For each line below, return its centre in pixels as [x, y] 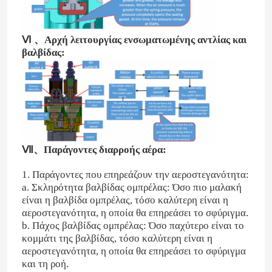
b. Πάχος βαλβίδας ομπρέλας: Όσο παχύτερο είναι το [133, 225]
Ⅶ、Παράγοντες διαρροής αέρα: [94, 149]
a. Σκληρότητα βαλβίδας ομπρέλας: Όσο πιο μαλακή [131, 187]
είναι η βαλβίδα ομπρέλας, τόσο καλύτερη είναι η [125, 200]
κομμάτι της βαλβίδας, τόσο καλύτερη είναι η [117, 238]
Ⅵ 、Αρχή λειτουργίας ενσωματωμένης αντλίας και [134, 40]
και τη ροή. [45, 263]
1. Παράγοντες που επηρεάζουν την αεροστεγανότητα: [135, 174]
